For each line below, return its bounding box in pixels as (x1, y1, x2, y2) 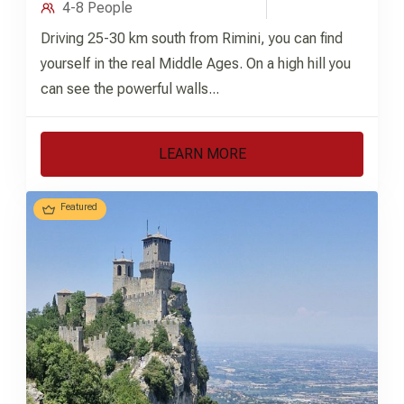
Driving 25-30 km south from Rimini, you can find (41, 30, 343, 48)
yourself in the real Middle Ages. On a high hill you (41, 55, 351, 73)
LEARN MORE (158, 145, 246, 163)
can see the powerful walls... (41, 80, 219, 98)
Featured (60, 201, 97, 214)
